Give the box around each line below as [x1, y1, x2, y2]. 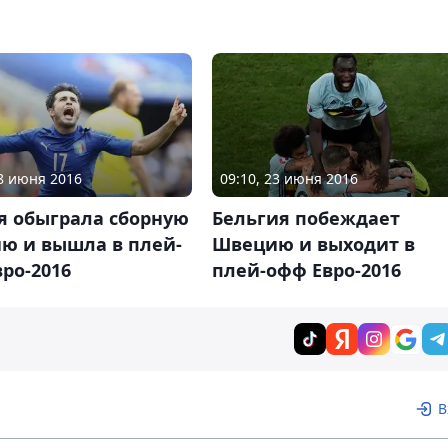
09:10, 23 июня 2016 [219, 169, 358, 189]
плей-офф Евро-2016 [211, 258, 401, 283]
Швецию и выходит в [211, 232, 415, 257]
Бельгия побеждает [211, 206, 400, 231]
